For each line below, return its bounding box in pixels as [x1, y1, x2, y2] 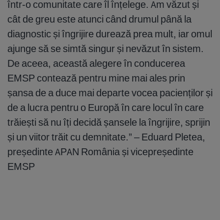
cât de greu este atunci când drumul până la [7, 12, 192, 25]
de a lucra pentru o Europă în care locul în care [7, 101, 204, 113]
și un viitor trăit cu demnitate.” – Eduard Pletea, [7, 130, 205, 143]
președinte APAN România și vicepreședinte [7, 145, 193, 158]
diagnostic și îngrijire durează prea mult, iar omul [7, 27, 212, 40]
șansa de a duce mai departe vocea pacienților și [7, 86, 213, 99]
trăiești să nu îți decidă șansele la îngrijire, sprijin [7, 115, 210, 128]
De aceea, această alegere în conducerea [7, 56, 185, 69]
